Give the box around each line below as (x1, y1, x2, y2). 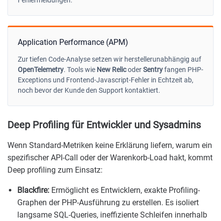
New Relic (97, 65, 126, 74)
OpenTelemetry (18, 65, 64, 74)
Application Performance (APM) (18, 37, 128, 47)
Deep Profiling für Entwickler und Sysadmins (7, 118, 201, 131)
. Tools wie (64, 65, 97, 74)
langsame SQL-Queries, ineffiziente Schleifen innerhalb (17, 210, 207, 220)
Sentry (143, 65, 163, 74)
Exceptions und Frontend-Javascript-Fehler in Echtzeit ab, (18, 75, 193, 84)
